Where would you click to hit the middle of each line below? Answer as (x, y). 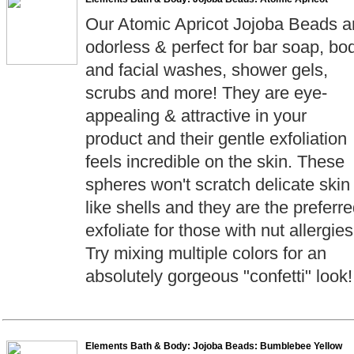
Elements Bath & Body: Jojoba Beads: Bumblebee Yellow (214, 346)
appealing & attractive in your (196, 116)
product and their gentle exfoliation (216, 139)
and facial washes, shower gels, (207, 70)
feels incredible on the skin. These (215, 162)
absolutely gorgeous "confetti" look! (219, 276)
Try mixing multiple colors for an (206, 253)
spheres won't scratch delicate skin (218, 185)
